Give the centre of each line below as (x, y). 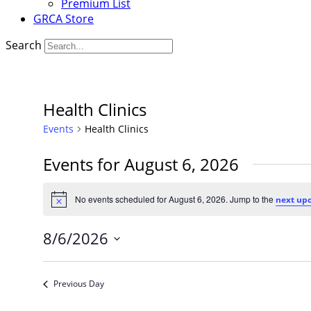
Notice (63, 203)
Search (24, 45)
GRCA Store (64, 19)
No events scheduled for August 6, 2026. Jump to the (175, 199)
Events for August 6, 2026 (141, 164)
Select (58, 257)
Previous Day (78, 284)
